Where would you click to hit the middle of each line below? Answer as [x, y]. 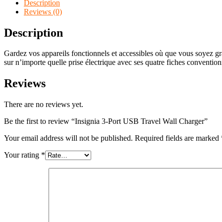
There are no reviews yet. [44, 105]
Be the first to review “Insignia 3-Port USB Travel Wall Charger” [106, 121]
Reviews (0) [43, 11]
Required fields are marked [178, 138]
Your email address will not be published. [68, 138]
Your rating [23, 155]
